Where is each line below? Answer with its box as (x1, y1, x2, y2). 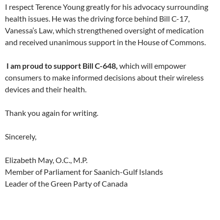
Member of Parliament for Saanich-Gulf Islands (5, 167, 163, 176)
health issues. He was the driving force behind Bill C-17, (5, 14, 190, 23)
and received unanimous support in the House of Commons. (5, 37, 206, 47)
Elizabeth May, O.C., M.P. (5, 155, 87, 165)
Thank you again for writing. (5, 108, 98, 117)
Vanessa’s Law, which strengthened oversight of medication (5, 26, 204, 35)
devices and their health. (5, 84, 86, 94)
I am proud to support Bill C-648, (5, 61, 118, 70)
